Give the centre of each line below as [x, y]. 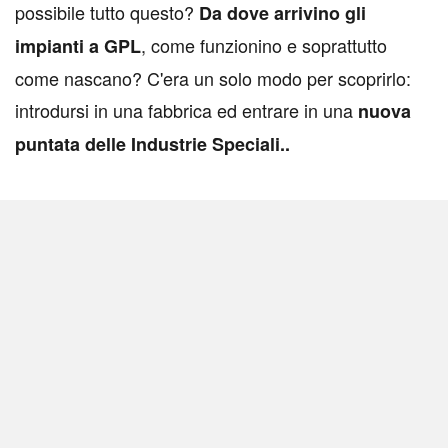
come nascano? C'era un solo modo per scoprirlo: [213, 78]
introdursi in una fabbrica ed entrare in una [186, 110]
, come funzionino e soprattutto [264, 45]
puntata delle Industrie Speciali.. [152, 144]
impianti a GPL [78, 46]
